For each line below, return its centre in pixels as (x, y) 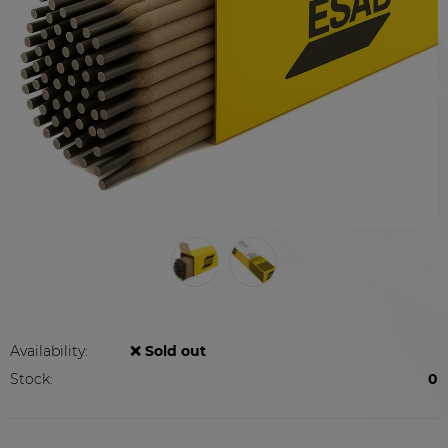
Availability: (49, 351)
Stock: (31, 379)
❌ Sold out (168, 351)
